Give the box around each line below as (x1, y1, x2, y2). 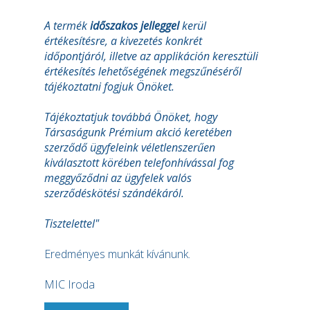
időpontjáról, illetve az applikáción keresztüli (44, 48, 258, 64)
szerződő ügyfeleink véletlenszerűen (44, 140, 215, 155)
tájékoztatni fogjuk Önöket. (44, 79, 174, 94)
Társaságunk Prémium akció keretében (44, 125, 232, 140)
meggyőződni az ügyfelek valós (44, 170, 192, 185)
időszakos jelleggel (90, 18, 179, 33)
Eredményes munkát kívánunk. (44, 246, 190, 262)
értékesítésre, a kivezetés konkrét (44, 33, 202, 48)
